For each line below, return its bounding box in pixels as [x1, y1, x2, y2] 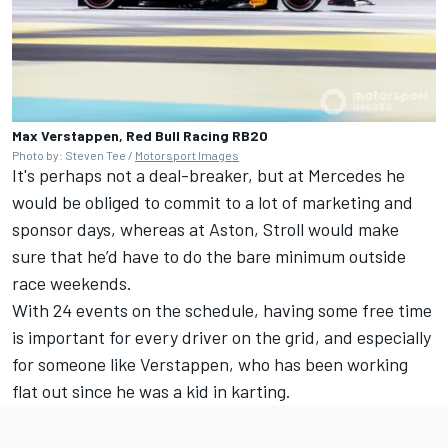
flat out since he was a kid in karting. [12, 379, 291, 402]
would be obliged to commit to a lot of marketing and [12, 190, 413, 213]
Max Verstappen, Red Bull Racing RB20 [12, 126, 268, 144]
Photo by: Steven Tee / [12, 147, 135, 162]
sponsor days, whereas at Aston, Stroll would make [12, 217, 399, 240]
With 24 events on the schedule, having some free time [12, 298, 432, 321]
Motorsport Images [135, 147, 239, 162]
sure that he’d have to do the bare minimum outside [12, 244, 406, 267]
